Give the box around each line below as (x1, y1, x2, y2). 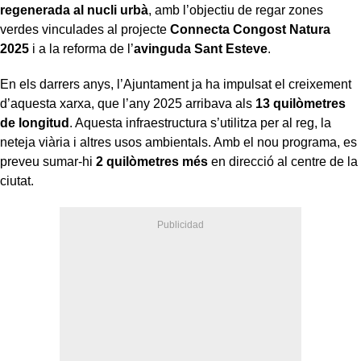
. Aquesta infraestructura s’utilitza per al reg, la (69, 115, 331, 130)
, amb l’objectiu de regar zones (148, 2, 323, 17)
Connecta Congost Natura (170, 22, 330, 36)
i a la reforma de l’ (29, 41, 134, 56)
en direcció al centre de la (208, 154, 358, 168)
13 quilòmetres (255, 96, 346, 110)
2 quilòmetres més (96, 154, 208, 168)
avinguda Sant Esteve (134, 41, 268, 56)
